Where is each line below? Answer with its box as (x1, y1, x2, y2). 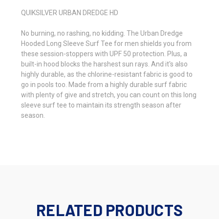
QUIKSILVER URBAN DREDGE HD (21, 8, 118, 17)
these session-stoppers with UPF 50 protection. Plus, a (21, 49, 187, 58)
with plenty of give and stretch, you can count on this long (21, 90, 197, 99)
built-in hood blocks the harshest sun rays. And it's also (21, 60, 188, 68)
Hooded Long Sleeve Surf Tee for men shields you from (21, 39, 192, 47)
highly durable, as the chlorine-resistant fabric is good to (21, 70, 193, 78)
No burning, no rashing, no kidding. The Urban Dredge (21, 29, 183, 37)
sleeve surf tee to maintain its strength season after (21, 101, 181, 109)
